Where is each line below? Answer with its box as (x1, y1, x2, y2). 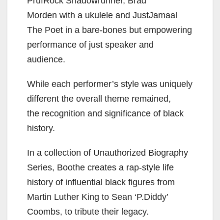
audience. (27, 55, 65, 65)
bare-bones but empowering (82, 25, 192, 35)
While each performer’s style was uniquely (27, 79, 192, 89)
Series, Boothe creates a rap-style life (27, 163, 174, 173)
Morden (27, 10, 59, 21)
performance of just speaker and (27, 40, 154, 50)
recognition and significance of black (42, 109, 184, 119)
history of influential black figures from (27, 177, 175, 188)
